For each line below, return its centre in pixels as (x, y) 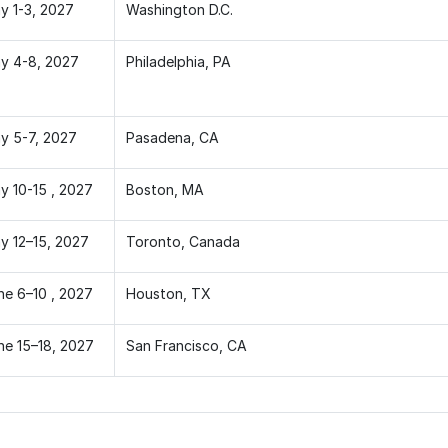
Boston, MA (164, 189)
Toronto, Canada (182, 241)
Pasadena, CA (172, 137)
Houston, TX (168, 293)
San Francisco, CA (186, 345)
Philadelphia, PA (178, 61)
